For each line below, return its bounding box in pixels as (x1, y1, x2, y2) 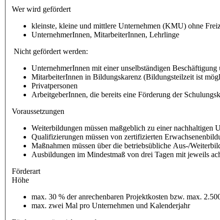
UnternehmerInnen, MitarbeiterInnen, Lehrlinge (31, 30, 179, 39)
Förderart (12, 166, 40, 175)
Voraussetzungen (12, 107, 64, 115)
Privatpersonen (31, 81, 78, 90)
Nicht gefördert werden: (12, 47, 88, 55)
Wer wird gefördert (12, 4, 71, 13)
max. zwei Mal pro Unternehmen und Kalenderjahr (31, 201, 190, 210)
